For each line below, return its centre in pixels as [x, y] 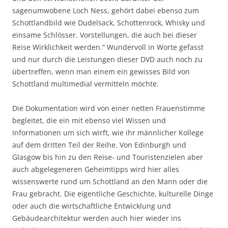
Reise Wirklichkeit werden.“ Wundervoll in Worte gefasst [108, 47]
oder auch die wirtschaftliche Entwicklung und [92, 206]
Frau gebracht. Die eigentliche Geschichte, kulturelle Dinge [113, 193]
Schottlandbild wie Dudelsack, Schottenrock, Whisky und [109, 22]
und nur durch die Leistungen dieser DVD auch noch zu [107, 59]
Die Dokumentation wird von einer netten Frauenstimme [109, 108]
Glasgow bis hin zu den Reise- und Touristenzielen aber [108, 157]
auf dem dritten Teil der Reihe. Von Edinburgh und [99, 145]
